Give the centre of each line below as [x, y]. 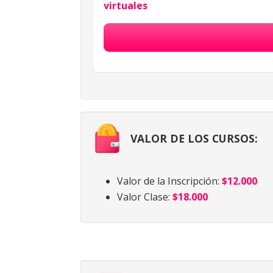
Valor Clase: [145, 197]
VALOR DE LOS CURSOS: [194, 139]
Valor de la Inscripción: [169, 181]
